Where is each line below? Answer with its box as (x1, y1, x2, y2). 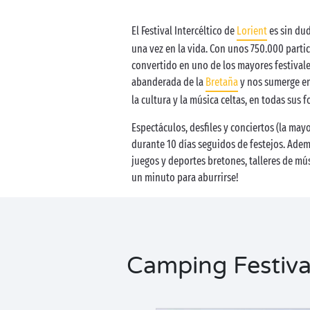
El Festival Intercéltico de (131, 24, 237, 37)
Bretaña (206, 75, 238, 89)
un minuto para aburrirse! (131, 171, 239, 184)
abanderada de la (131, 75, 206, 89)
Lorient (237, 24, 267, 37)
